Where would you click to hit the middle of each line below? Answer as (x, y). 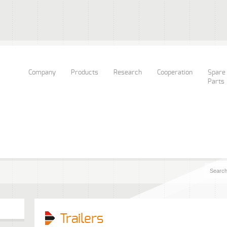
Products (85, 73)
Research (128, 73)
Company (42, 73)
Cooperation (175, 73)
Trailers (82, 219)
